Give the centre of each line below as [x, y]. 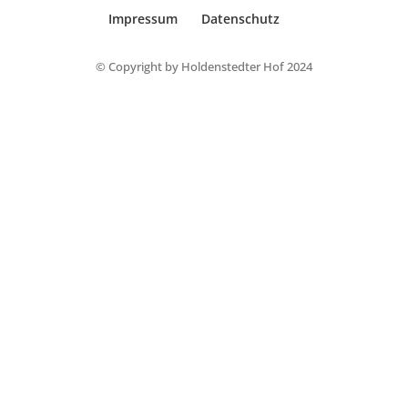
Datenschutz [240, 19]
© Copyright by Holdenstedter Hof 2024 [204, 67]
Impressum [143, 19]
